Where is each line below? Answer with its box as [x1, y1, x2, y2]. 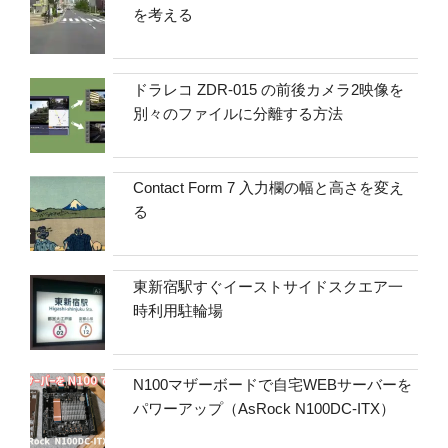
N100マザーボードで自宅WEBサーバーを [133, 376, 413, 394]
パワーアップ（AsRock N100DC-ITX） [133, 400, 396, 418]
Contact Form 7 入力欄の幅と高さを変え [133, 179, 405, 197]
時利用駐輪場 [133, 301, 224, 319]
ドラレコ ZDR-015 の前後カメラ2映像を [133, 80, 405, 98]
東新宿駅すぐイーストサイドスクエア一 [133, 277, 404, 295]
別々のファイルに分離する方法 [133, 104, 344, 122]
